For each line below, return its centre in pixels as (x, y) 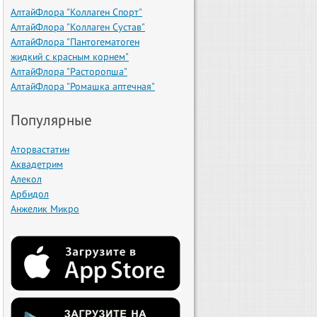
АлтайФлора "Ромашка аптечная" (83, 86)
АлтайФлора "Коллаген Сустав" (78, 27)
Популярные (51, 120)
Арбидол (30, 194)
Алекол (26, 179)
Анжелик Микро (45, 208)
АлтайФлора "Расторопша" (69, 71)
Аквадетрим (37, 164)
